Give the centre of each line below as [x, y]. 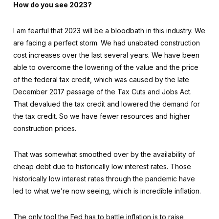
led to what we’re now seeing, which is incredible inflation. [107, 191]
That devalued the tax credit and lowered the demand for [106, 104]
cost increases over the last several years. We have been [106, 55]
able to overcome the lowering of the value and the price [106, 67]
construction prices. [44, 128]
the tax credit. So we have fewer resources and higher [101, 116]
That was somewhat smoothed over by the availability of [104, 154]
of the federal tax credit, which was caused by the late [101, 79]
